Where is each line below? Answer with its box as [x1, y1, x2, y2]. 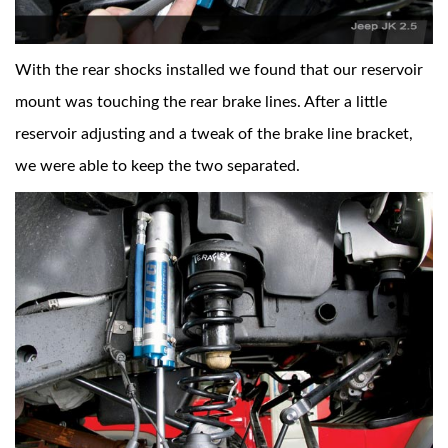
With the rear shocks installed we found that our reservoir [15, 62, 423, 79]
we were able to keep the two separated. [15, 158, 300, 175]
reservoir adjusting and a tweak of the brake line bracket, [15, 126, 413, 143]
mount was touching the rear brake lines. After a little [15, 94, 387, 111]
